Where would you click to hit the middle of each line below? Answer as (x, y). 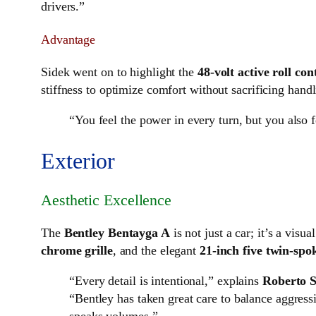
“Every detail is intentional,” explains (166, 281)
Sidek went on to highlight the (119, 72)
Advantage (68, 40)
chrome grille (77, 251)
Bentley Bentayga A (117, 233)
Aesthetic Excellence (106, 200)
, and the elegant (156, 251)
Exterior (78, 160)
